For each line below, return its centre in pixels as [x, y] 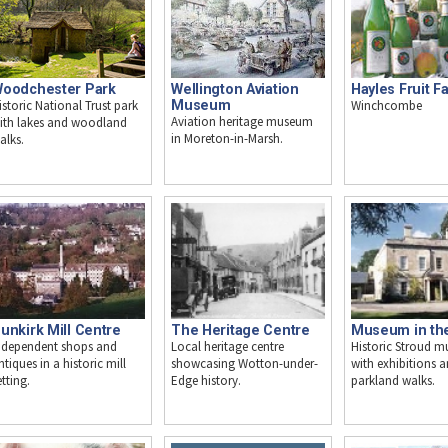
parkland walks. [392, 380]
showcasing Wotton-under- [245, 363]
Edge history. [206, 380]
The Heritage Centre [240, 329]
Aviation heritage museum [242, 122]
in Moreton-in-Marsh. [227, 139]
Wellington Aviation [235, 89]
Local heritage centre [228, 346]
